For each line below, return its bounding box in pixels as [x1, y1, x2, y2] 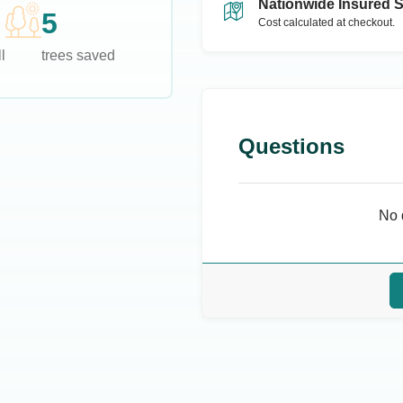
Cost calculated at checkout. [258, 16, 395, 29]
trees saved [40, 48, 115, 63]
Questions [238, 134, 345, 158]
